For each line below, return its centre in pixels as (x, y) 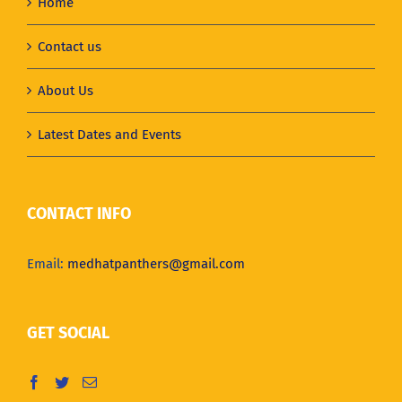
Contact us (70, 46)
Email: (47, 263)
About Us (66, 90)
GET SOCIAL (68, 332)
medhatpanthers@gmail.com (156, 263)
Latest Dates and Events (109, 134)
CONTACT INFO (79, 213)
